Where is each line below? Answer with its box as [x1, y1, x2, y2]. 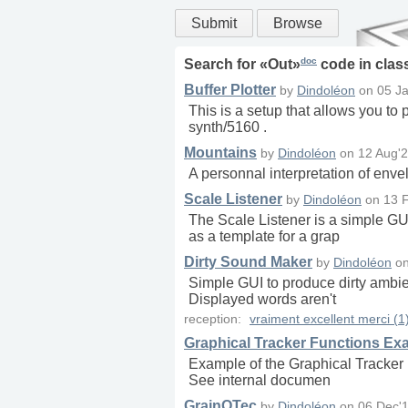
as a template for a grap [189, 229, 340, 245]
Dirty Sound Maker [184, 254, 312, 270]
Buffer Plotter [184, 82, 276, 98]
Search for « [184, 56, 268, 73]
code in [317, 56, 375, 73]
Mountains [184, 145, 257, 161]
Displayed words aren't [189, 291, 336, 308]
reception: [184, 312, 245, 327]
